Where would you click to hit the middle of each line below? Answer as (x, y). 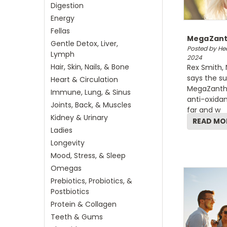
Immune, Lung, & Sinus (91, 92)
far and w (203, 110)
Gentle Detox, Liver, (84, 44)
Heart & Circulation (84, 80)
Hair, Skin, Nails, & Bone (90, 67)
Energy (63, 18)
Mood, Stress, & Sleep (88, 156)
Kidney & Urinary (79, 118)
